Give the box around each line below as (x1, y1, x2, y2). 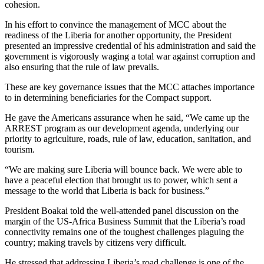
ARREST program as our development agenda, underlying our (5, 123, 239, 133)
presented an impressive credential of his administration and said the (5, 40, 256, 51)
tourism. (5, 144, 35, 154)
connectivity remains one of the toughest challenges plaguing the (5, 226, 244, 237)
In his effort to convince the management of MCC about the (5, 19, 226, 29)
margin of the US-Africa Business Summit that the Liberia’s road (5, 216, 245, 226)
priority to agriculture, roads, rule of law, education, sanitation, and (5, 133, 251, 144)
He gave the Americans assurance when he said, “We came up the (5, 112, 249, 123)
